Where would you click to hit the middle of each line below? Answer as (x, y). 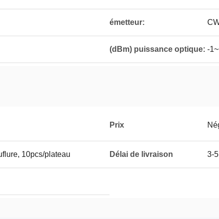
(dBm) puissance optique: (157, 49)
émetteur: (127, 22)
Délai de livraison (141, 154)
